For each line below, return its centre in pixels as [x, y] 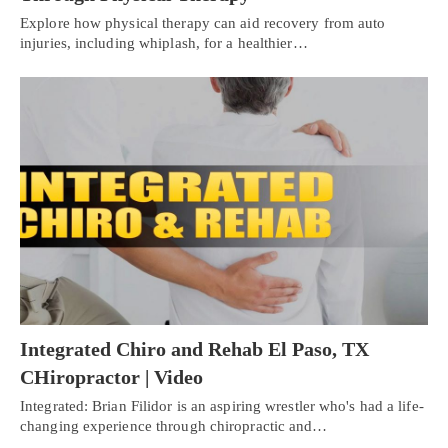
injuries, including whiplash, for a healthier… [164, 42]
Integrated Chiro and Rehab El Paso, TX [194, 349]
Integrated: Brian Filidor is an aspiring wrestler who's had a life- [222, 406]
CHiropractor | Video [111, 377]
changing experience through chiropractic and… [174, 426]
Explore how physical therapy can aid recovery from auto [203, 22]
